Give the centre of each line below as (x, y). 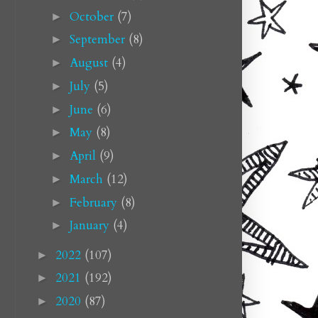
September (99, 40)
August (90, 63)
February (95, 202)
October (93, 16)
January (91, 226)
